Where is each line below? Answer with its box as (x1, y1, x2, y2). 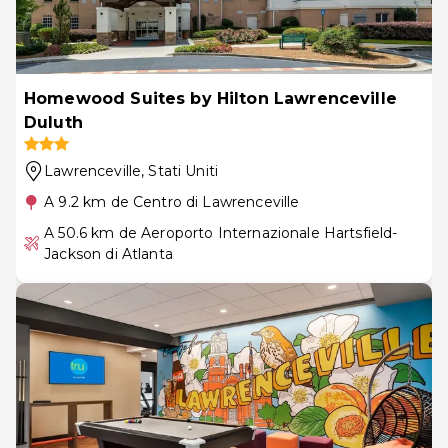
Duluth (24, 112, 83, 132)
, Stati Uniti (141, 161, 219, 180)
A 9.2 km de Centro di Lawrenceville (44, 192, 300, 211)
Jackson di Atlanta (44, 244, 173, 263)
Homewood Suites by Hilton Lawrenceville (24, 88, 397, 108)
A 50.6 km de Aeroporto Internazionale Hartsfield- (44, 223, 398, 242)
